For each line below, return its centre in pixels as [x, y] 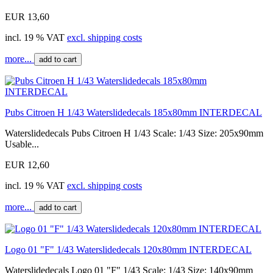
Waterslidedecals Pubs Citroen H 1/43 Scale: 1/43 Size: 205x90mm [134, 133]
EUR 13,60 [27, 16]
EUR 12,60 [27, 165]
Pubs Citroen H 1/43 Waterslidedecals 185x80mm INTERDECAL [133, 112]
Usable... [22, 144]
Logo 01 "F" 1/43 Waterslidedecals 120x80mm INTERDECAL [128, 249]
